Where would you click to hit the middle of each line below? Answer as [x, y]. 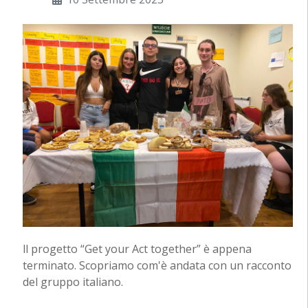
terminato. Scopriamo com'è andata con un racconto [157, 265]
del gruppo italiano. [73, 282]
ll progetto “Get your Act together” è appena [137, 249]
